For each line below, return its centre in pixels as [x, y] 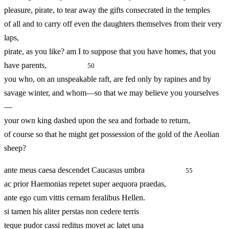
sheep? [15, 148]
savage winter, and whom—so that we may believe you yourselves [111, 93]
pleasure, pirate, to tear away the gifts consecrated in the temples [107, 10]
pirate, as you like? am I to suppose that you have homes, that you [110, 52]
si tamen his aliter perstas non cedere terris [72, 212]
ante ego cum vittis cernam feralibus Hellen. [75, 198]
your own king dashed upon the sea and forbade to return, [97, 121]
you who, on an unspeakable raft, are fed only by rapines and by [108, 79]
